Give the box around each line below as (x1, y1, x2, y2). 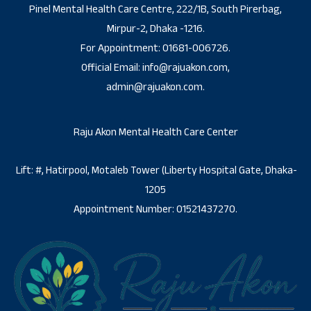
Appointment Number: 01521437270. (74, 199, 237, 219)
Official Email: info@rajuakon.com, (81, 57, 230, 78)
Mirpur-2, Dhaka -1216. (106, 18, 205, 39)
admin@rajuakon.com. (106, 76, 205, 97)
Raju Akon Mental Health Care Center (73, 121, 238, 142)
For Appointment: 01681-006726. (81, 37, 230, 58)
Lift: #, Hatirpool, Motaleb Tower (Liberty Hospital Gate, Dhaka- (14, 160, 297, 180)
